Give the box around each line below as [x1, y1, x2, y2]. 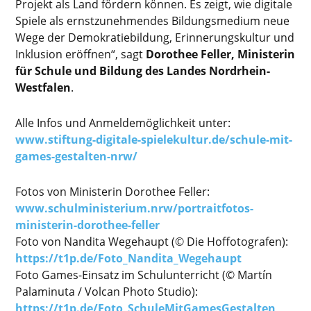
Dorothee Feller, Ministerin [146, 46, 296, 62]
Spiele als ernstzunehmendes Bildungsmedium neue [15, 12, 290, 28]
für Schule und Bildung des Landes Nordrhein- [15, 62, 271, 78]
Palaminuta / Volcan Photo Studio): [15, 283, 199, 299]
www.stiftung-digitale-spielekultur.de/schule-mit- [15, 131, 293, 147]
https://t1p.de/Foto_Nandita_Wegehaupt [15, 250, 242, 266]
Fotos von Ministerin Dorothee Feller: [15, 183, 210, 199]
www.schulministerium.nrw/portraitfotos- [15, 200, 254, 216]
